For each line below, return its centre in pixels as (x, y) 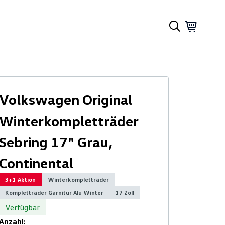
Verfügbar (23, 207)
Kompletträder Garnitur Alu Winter (54, 193)
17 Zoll (125, 193)
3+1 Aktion (21, 180)
